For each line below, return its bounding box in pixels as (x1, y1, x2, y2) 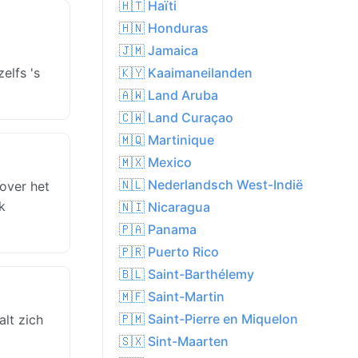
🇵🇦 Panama (119, 221, 197, 238)
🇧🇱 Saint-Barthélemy (119, 266, 254, 283)
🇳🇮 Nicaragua (119, 199, 210, 216)
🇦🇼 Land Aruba (119, 87, 218, 104)
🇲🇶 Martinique (119, 132, 214, 149)
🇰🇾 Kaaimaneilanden (119, 65, 253, 82)
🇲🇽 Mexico (119, 154, 192, 171)
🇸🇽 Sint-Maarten (119, 333, 229, 350)
